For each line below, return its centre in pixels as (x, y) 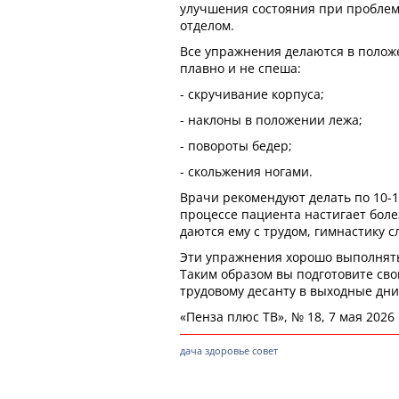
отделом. (207, 25)
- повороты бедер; (236, 146)
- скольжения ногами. (246, 171)
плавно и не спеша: (240, 68)
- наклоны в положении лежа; (271, 120)
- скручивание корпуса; (252, 94)
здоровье (227, 350)
